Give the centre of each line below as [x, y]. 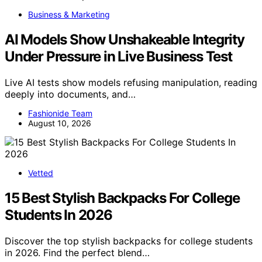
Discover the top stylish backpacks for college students [129, 241]
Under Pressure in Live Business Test [118, 56]
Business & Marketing [69, 14]
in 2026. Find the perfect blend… [77, 252]
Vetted [41, 173]
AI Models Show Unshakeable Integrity [125, 39]
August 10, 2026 [60, 123]
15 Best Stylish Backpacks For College [122, 198]
